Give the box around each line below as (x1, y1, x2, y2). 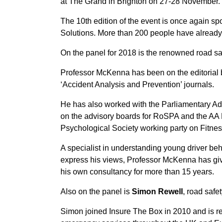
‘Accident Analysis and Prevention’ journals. (60, 80, 214, 89)
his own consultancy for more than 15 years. (60, 167, 214, 176)
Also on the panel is (60, 187, 132, 196)
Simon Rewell (132, 187, 183, 196)
